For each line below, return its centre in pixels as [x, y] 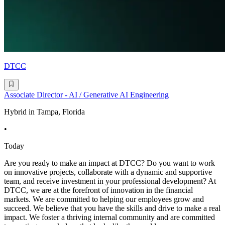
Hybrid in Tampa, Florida [44, 111]
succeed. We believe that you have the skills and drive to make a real [112, 208]
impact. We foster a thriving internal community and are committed [109, 217]
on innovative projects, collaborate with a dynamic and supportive [108, 172]
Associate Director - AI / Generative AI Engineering [86, 94]
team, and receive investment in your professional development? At [110, 181]
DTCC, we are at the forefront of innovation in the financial [98, 190]
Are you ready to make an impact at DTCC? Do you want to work [109, 163]
